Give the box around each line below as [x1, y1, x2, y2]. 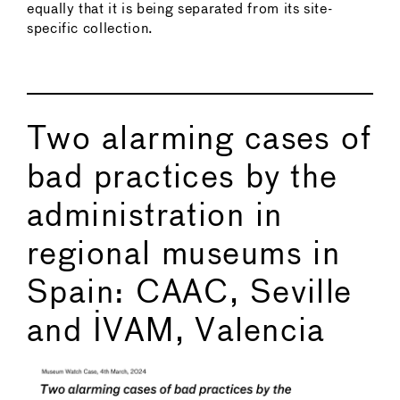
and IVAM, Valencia [27, 316, 326, 347]
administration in [27, 201, 283, 232]
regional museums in [27, 239, 341, 271]
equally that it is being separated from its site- [27, 2, 333, 16]
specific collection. [27, 21, 154, 36]
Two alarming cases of [27, 124, 372, 155]
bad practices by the [27, 162, 338, 194]
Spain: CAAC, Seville [27, 278, 353, 309]
